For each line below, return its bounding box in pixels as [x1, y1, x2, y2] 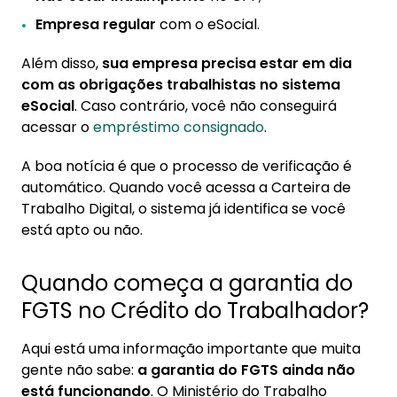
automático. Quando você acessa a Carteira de [21, 177, 351, 198]
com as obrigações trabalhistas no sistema [21, 74, 340, 95]
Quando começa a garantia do [21, 269, 353, 298]
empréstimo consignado [93, 117, 264, 137]
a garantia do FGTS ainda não [137, 360, 355, 380]
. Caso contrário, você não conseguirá [74, 96, 337, 116]
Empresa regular [35, 14, 156, 35]
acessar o [21, 117, 93, 137]
